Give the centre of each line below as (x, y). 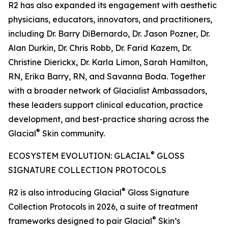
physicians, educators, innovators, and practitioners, (110, 20)
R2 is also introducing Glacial (65, 193)
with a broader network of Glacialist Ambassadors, (108, 91)
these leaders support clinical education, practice (106, 105)
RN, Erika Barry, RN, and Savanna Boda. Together (107, 77)
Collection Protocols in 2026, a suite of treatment (103, 207)
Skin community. (73, 134)
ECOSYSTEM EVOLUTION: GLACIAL (79, 156)
